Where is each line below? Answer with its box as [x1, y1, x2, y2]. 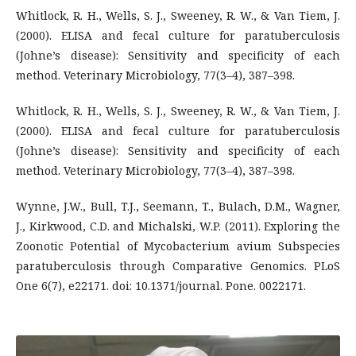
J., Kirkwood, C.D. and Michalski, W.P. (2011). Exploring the [16, 218, 340, 234]
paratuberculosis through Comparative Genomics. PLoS [16, 257, 340, 273]
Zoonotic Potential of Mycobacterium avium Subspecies [16, 238, 340, 253]
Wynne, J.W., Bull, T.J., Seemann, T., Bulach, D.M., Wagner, [16, 198, 340, 214]
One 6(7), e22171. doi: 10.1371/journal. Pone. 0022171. [16, 277, 306, 293]
